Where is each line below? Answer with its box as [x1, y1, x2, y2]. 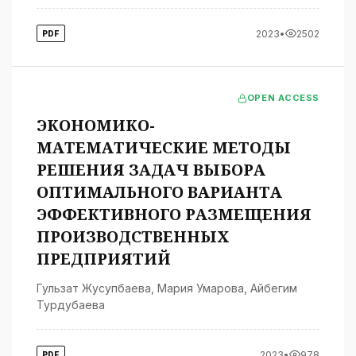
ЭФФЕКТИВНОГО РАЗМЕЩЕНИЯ [37, 203, 311, 225]
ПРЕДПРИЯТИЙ [37, 248, 171, 269]
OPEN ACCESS [246, 92, 319, 103]
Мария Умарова [157, 281, 244, 295]
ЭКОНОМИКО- [37, 114, 155, 136]
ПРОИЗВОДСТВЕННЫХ [37, 226, 230, 247]
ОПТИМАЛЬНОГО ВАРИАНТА [37, 181, 282, 203]
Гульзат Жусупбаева [37, 281, 151, 295]
